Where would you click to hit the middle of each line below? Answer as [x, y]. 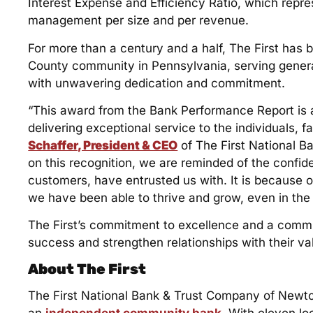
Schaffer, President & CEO [103, 146]
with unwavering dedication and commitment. [157, 83]
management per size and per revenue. [139, 21]
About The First [87, 269]
